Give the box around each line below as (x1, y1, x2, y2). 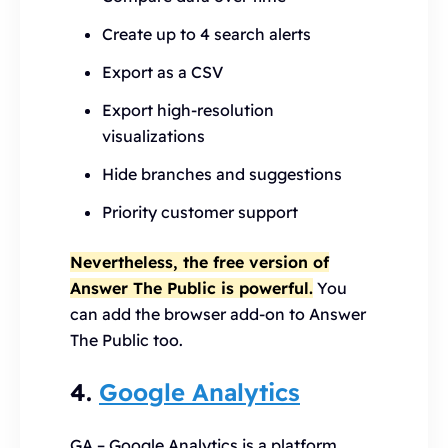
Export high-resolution (102, 100, 274, 120)
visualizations (102, 126, 205, 146)
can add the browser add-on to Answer (70, 304, 366, 324)
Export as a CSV (102, 62, 223, 82)
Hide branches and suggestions (102, 164, 342, 184)
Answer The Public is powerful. (70, 278, 313, 298)
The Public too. (70, 330, 183, 350)
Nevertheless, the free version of (70, 252, 329, 272)
